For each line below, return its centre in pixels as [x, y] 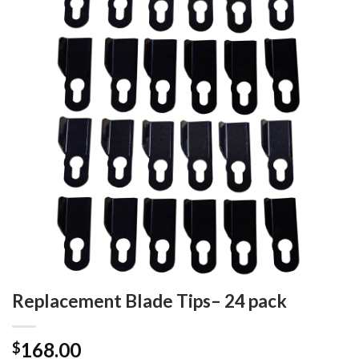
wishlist [320, 39]
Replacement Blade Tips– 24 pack [149, 301]
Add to [320, 25]
